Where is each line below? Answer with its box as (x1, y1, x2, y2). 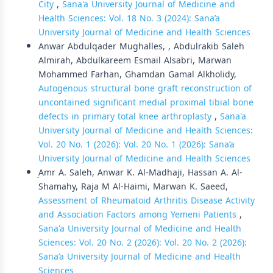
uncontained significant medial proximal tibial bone (38, 94, 253, 111)
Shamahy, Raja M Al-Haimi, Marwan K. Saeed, (38, 178, 228, 195)
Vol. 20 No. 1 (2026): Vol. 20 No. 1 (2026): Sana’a (38, 136, 235, 153)
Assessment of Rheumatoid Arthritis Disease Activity (38, 192, 255, 209)
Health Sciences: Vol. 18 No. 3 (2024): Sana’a (38, 10, 220, 27)
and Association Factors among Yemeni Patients (38, 206, 239, 223)
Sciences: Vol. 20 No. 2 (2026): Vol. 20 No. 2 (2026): (38, 234, 247, 251)
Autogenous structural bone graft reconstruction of (38, 80, 252, 97)
